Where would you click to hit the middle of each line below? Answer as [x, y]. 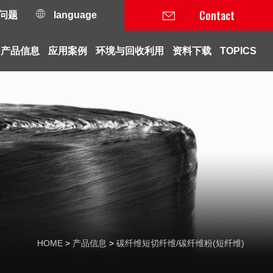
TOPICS [238, 51]
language [74, 15]
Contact [217, 15]
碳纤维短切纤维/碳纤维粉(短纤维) [180, 243]
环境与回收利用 [130, 51]
